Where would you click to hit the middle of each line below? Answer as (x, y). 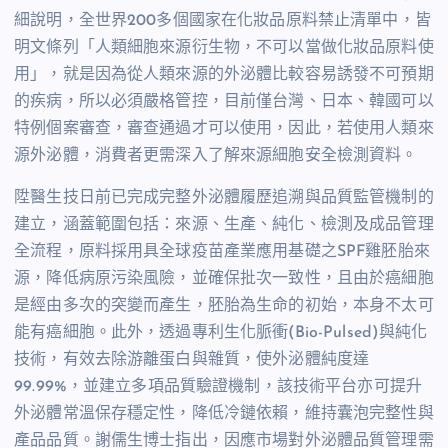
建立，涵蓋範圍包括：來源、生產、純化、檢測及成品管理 (224, 224)
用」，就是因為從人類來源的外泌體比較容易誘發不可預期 (224, 75)
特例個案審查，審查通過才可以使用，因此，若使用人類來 (224, 129)
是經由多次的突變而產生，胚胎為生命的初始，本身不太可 (224, 305)
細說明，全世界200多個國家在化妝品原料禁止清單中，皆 (222, 21)
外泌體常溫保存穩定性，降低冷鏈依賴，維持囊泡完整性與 (224, 413)
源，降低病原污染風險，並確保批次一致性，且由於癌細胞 (224, 278)
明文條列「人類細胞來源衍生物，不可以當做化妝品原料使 (224, 48)
